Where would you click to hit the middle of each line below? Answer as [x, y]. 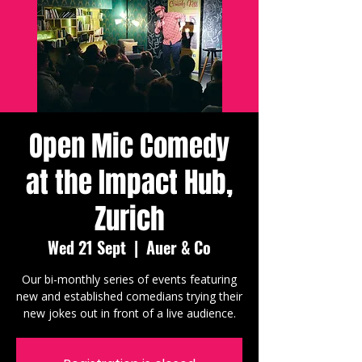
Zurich [129, 219]
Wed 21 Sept [87, 247]
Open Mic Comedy [129, 146]
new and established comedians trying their [129, 296]
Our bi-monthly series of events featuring [129, 279]
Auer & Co [179, 247]
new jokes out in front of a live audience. [129, 313]
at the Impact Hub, [129, 183]
